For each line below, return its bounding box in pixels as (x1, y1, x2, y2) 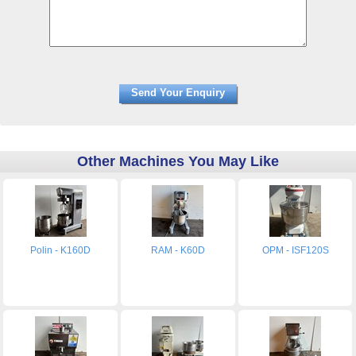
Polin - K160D (30, 245, 91, 257)
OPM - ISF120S (261, 245, 329, 257)
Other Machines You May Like (77, 153, 279, 169)
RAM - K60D (150, 245, 205, 257)
